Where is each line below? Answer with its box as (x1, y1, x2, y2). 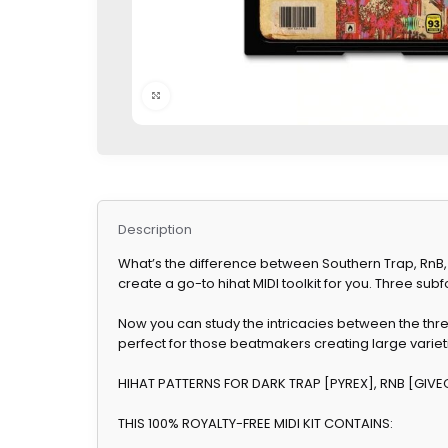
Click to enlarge (170, 87, 267, 104)
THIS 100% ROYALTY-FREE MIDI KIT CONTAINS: (117, 414, 393, 434)
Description (117, 220, 192, 240)
